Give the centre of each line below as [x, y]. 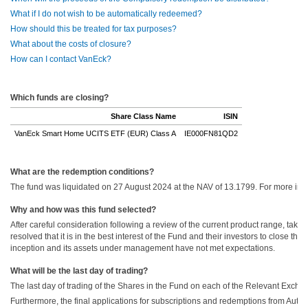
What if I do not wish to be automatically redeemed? [106, 14]
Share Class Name [143, 116]
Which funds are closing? [59, 98]
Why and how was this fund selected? [84, 210]
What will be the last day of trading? [80, 271]
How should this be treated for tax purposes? [95, 29]
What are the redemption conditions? [83, 172]
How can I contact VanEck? [61, 59]
